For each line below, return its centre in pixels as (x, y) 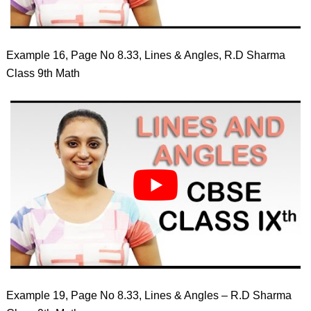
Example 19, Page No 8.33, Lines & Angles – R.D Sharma (149, 295)
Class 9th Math (43, 73)
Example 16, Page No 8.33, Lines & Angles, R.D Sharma (145, 55)
